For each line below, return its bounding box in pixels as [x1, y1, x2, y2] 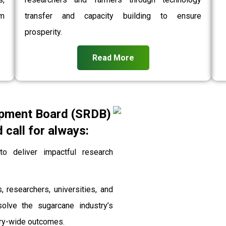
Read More [92, 52, 134, 63]
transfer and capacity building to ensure [24, 11, 202, 21]
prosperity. [24, 27, 62, 37]
